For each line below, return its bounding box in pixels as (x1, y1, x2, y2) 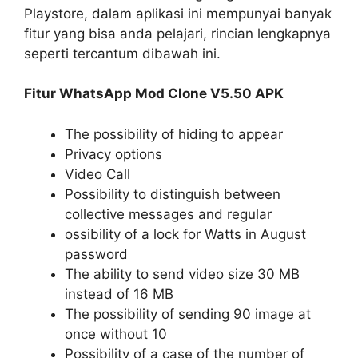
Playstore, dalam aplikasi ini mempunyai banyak (24, 5, 332, 22)
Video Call (65, 165, 130, 182)
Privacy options (65, 145, 162, 162)
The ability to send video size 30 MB (65, 265, 300, 282)
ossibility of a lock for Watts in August (65, 225, 306, 242)
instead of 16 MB (65, 285, 173, 302)
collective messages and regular (65, 205, 272, 222)
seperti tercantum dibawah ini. (24, 45, 221, 62)
